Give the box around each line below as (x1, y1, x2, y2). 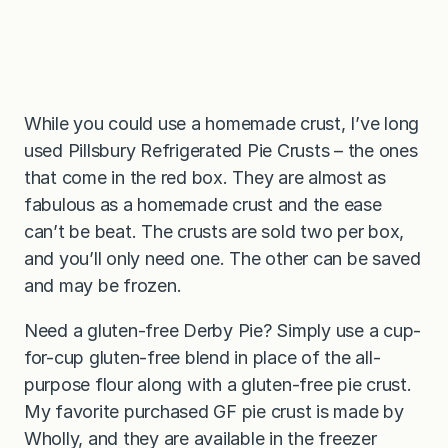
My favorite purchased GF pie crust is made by (24, 401, 404, 423)
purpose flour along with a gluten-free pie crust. (24, 374, 412, 396)
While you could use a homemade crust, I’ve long (24, 113, 420, 135)
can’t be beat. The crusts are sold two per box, (24, 221, 405, 243)
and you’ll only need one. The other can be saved (24, 248, 421, 270)
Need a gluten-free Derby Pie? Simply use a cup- (24, 320, 422, 342)
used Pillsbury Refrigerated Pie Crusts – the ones (24, 140, 418, 162)
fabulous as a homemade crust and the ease (24, 194, 382, 216)
